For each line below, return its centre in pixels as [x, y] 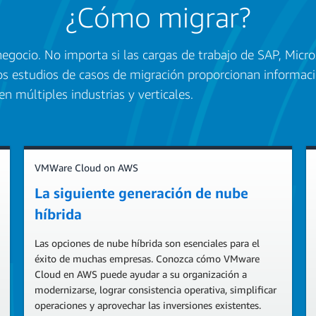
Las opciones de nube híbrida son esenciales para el [147, 243]
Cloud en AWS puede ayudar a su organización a [141, 274]
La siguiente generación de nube [141, 193]
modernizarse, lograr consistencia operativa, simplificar [156, 290]
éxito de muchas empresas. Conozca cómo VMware [147, 259]
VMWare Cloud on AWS [86, 168]
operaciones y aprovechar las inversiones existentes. [148, 305]
